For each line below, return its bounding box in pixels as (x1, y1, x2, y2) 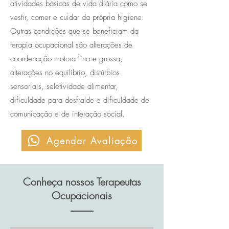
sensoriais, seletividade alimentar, (10, 81, 118, 91)
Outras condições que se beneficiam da (10, 26, 139, 36)
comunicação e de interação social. (10, 109, 125, 119)
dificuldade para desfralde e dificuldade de (10, 95, 149, 105)
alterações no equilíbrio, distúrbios (10, 67, 120, 78)
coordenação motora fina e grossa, (10, 54, 123, 64)
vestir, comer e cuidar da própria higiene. (10, 12, 144, 22)
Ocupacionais (52, 189, 112, 202)
